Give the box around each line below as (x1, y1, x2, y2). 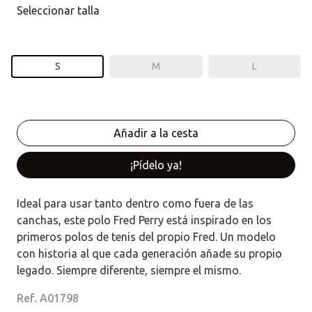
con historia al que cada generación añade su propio (17, 247, 282, 260)
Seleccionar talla (17, 3, 100, 17)
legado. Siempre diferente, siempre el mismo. (17, 263, 241, 276)
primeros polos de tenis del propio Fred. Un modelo (17, 230, 276, 243)
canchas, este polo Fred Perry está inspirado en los (17, 213, 272, 226)
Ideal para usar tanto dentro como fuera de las (17, 196, 253, 210)
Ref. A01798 (17, 291, 79, 304)
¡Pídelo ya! (130, 158, 182, 171)
